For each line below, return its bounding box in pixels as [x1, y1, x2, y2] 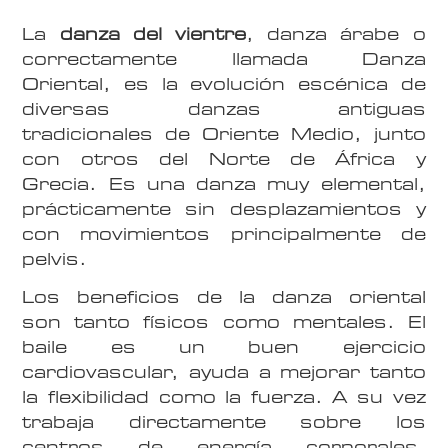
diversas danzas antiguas [22, 99, 426, 119]
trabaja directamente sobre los [22, 412, 426, 432]
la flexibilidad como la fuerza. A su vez [22, 387, 426, 407]
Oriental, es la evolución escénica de [22, 74, 426, 94]
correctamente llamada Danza [22, 49, 426, 69]
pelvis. [22, 249, 88, 269]
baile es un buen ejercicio [22, 337, 426, 357]
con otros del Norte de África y [22, 149, 426, 169]
